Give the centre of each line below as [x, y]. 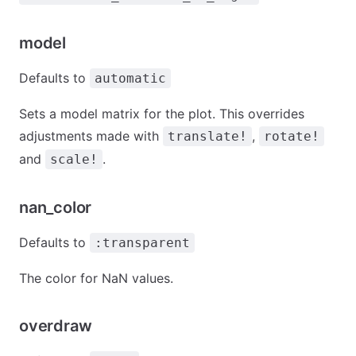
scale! [74, 159]
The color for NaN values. [96, 278]
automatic [130, 78]
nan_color [56, 207]
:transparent [142, 243]
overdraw [56, 326]
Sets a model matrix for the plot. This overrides [162, 114]
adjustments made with [91, 136]
